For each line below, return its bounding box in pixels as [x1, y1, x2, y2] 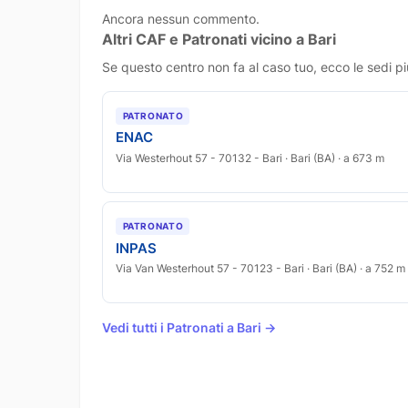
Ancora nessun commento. [102, 10, 260, 26]
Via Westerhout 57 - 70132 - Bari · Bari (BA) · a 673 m [116, 150, 385, 165]
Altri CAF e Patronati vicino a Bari [102, 29, 336, 48]
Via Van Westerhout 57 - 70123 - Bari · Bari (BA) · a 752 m [116, 260, 406, 275]
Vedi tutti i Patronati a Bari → [102, 319, 276, 335]
